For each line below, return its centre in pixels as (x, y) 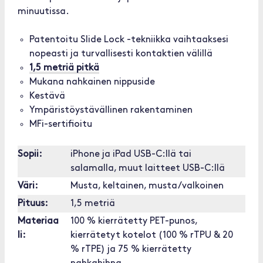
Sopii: (30, 154)
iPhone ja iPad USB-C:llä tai (131, 154)
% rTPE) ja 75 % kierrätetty (131, 249)
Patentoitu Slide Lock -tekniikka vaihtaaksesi (129, 40)
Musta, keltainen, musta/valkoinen (147, 186)
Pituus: (33, 204)
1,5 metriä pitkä (64, 68)
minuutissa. (43, 12)
